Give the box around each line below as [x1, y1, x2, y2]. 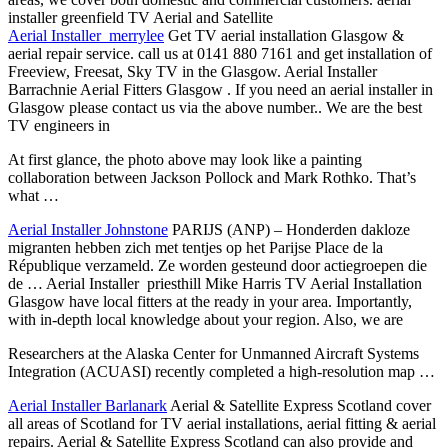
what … [8, 187, 59, 205]
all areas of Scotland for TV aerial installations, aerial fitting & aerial [8, 415, 436, 433]
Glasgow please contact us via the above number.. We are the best [8, 99, 422, 117]
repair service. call [46, 45, 160, 63]
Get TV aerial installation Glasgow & [164, 27, 404, 45]
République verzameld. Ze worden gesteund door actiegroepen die [8, 257, 427, 275]
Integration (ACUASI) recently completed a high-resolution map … [8, 363, 435, 381]
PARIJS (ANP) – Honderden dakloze [168, 221, 410, 239]
